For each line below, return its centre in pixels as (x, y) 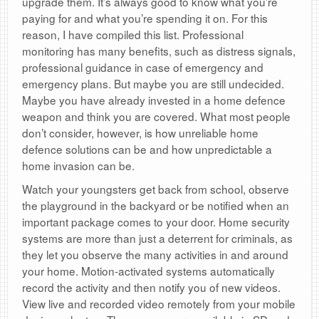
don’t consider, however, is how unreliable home (140, 133)
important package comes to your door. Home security (156, 222)
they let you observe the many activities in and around (155, 255)
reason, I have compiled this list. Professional (133, 35)
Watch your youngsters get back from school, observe (156, 189)
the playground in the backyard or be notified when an (156, 205)
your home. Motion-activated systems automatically (148, 271)
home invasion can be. (78, 166)
